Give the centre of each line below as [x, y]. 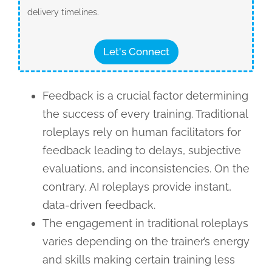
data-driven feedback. [99, 205]
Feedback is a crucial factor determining [145, 95]
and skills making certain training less [138, 259]
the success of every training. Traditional [145, 114]
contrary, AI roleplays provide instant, [137, 186]
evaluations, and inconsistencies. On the [146, 168]
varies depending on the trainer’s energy [146, 241]
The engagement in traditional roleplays [145, 223]
